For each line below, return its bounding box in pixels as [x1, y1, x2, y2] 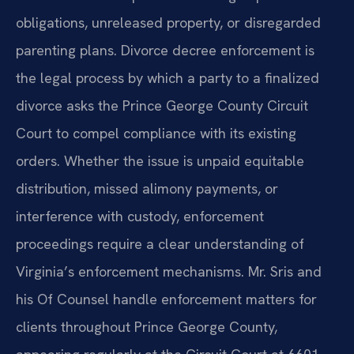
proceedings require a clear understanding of [16, 234, 304, 253]
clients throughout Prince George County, [16, 317, 277, 336]
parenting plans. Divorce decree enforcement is [16, 40, 314, 59]
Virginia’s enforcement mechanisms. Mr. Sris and [16, 262, 322, 281]
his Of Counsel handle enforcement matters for [16, 289, 317, 308]
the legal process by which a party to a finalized [16, 68, 319, 87]
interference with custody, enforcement [16, 206, 264, 225]
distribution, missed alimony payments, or [16, 179, 278, 198]
